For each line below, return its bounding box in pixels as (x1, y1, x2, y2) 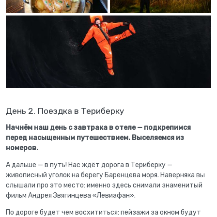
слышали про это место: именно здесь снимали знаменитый (6, 181, 202, 189)
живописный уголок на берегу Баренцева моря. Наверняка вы (6, 170, 205, 179)
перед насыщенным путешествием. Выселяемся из (6, 133, 184, 142)
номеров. (6, 143, 38, 152)
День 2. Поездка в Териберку (6, 106, 124, 116)
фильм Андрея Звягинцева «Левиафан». (6, 191, 136, 200)
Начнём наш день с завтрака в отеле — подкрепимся (6, 123, 191, 132)
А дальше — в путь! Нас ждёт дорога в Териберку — (6, 160, 172, 169)
